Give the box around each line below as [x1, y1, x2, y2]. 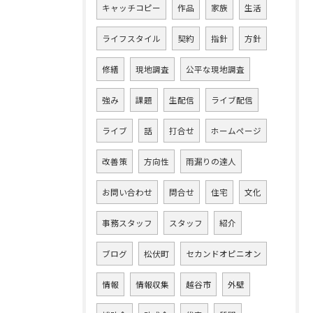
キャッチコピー [102, 2, 161, 13]
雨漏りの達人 [186, 156, 236, 167]
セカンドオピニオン [186, 248, 261, 259]
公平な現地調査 [186, 64, 245, 75]
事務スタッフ [102, 217, 152, 228]
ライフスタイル [102, 33, 161, 44]
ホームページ [211, 125, 261, 136]
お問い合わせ [102, 187, 152, 198]
